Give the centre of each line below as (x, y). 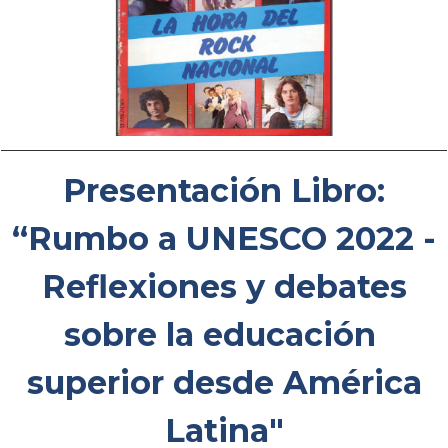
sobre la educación (224, 334)
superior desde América (224, 382)
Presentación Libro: (224, 190)
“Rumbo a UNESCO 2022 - (224, 238)
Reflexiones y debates (224, 286)
